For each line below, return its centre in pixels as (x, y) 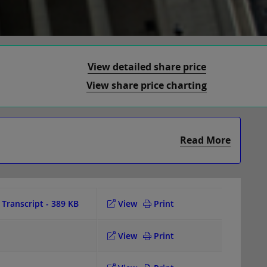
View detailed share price (147, 67)
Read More (205, 140)
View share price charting (147, 85)
